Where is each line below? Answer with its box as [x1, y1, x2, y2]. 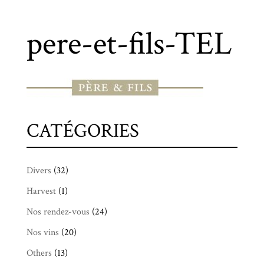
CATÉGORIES [26, 118, 139, 144]
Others [26, 247, 52, 259]
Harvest [26, 185, 56, 197]
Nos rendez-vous [26, 206, 90, 218]
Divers [26, 164, 51, 177]
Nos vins [26, 226, 59, 239]
